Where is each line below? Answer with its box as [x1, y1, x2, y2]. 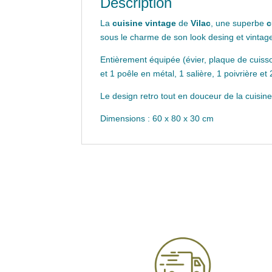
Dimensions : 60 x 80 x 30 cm [100, 113, 214, 123]
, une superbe [211, 18, 267, 28]
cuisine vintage [112, 18, 177, 28]
